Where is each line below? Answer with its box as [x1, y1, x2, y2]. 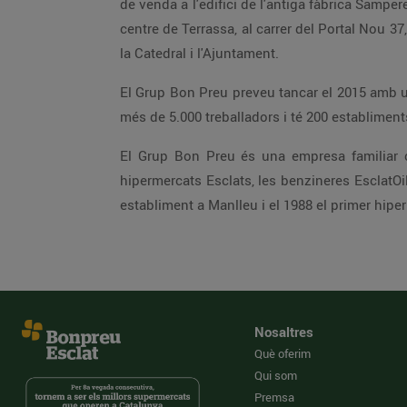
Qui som [254, 367, 297, 383]
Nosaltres [254, 323, 313, 341]
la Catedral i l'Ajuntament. [120, 44, 279, 62]
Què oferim [254, 345, 311, 362]
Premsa [254, 389, 294, 405]
